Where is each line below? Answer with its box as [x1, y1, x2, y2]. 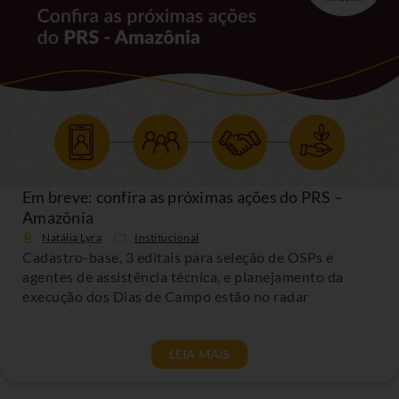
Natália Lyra [42, 230, 102, 244]
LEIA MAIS [168, 346, 231, 362]
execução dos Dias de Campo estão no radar [22, 287, 309, 305]
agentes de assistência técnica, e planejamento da [22, 267, 344, 285]
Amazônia [22, 207, 94, 227]
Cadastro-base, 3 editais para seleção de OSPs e [22, 248, 334, 265]
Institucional [134, 230, 199, 244]
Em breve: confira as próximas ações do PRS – [22, 186, 343, 207]
